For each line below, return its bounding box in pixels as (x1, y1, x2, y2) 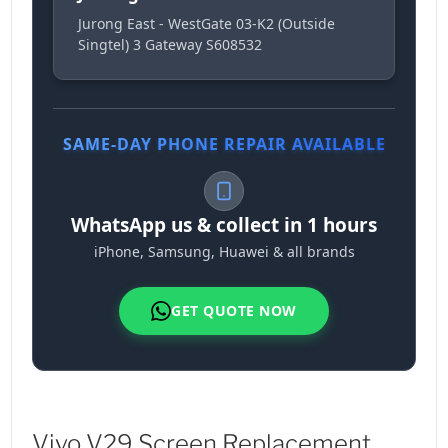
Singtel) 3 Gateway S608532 (78, 35, 263, 55)
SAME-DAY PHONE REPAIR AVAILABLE (62, 133, 386, 156)
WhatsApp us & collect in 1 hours (71, 212, 377, 239)
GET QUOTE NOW (171, 301, 297, 321)
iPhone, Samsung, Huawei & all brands (93, 242, 355, 262)
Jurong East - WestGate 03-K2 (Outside (78, 14, 336, 34)
